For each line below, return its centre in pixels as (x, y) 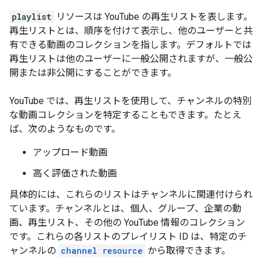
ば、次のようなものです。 (65, 129)
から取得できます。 (188, 251)
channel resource (102, 251)
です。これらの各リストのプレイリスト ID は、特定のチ (128, 237)
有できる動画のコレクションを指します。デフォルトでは (130, 45)
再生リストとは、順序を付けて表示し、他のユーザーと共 (131, 31)
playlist (32, 17)
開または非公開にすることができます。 (93, 73)
